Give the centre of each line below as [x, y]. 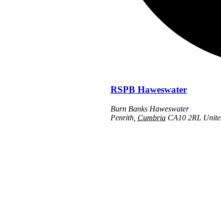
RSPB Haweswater [149, 90]
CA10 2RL [184, 118]
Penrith [122, 118]
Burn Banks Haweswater [150, 109]
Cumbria [152, 118]
